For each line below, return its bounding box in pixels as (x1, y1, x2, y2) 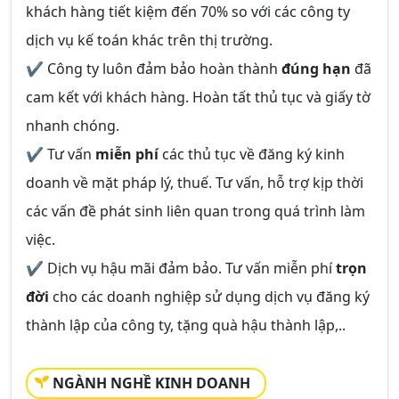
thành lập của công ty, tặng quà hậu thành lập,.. (26, 315, 346, 335)
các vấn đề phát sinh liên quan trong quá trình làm (26, 201, 365, 221)
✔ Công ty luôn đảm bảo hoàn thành (26, 59, 281, 78)
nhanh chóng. (26, 116, 119, 135)
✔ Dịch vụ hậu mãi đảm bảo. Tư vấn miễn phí (26, 258, 336, 278)
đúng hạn (281, 59, 351, 78)
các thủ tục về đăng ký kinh (159, 144, 345, 164)
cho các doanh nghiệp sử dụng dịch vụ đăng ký (49, 287, 370, 306)
